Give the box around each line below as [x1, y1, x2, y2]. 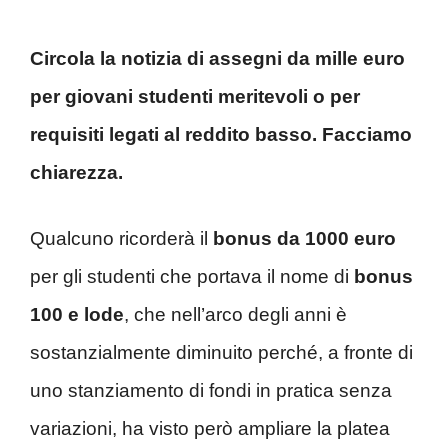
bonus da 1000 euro [213, 228, 396, 250]
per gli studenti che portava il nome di [30, 266, 354, 288]
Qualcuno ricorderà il [30, 228, 213, 250]
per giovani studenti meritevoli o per [30, 85, 360, 107]
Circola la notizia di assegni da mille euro [30, 47, 405, 69]
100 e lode [30, 304, 124, 326]
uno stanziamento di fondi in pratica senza [30, 380, 392, 402]
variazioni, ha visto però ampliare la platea [30, 418, 390, 440]
